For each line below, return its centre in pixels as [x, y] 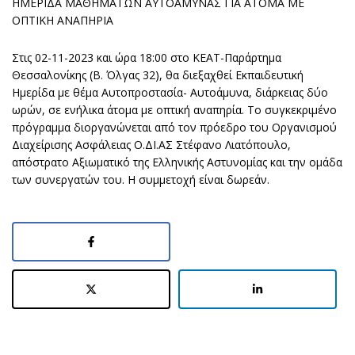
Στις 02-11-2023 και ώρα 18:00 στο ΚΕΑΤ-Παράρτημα [147, 57]
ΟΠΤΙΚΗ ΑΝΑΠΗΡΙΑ [63, 20]
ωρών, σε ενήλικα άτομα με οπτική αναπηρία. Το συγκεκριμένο [174, 110]
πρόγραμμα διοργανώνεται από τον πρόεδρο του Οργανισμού [174, 127]
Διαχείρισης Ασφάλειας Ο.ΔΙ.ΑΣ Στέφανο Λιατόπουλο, [151, 145]
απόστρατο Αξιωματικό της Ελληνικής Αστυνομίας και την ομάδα [177, 162]
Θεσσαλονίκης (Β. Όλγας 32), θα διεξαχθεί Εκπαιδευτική [158, 75]
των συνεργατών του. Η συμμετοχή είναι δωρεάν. [141, 179]
